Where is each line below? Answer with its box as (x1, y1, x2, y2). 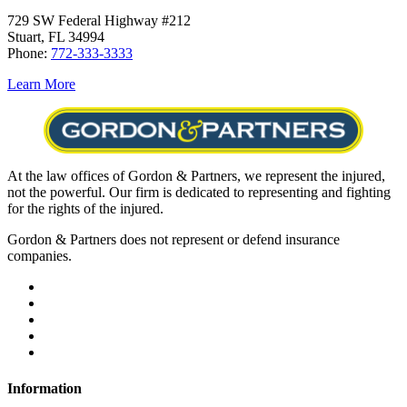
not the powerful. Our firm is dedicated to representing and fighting (7, 184, 391, 201)
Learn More (7, 75, 75, 92)
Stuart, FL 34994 (7, 28, 104, 45)
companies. (7, 248, 72, 264)
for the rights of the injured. (7, 201, 164, 217)
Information (7, 380, 82, 396)
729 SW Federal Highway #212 (7, 12, 191, 28)
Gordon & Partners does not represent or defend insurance (7, 232, 340, 248)
